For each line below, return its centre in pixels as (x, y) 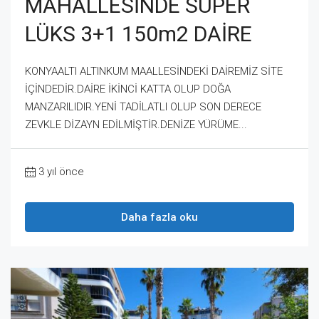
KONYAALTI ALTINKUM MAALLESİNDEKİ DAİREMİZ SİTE (154, 71)
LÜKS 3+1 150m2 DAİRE (138, 33)
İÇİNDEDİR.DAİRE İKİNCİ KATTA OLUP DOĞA (128, 89)
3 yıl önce (61, 171)
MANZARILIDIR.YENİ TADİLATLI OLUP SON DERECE (143, 106)
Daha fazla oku (159, 217)
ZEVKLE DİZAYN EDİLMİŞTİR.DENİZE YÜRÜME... (136, 124)
